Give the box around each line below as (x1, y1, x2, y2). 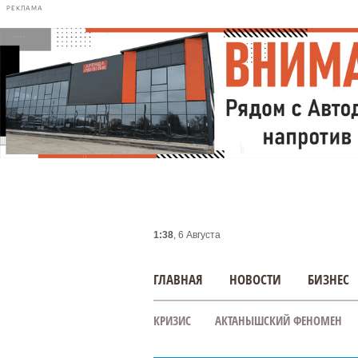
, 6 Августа (173, 229, 221, 241)
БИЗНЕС (308, 270, 349, 288)
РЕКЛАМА (6, 4, 43, 12)
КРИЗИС (153, 312, 191, 328)
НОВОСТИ (229, 270, 281, 288)
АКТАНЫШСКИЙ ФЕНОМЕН (215, 312, 342, 328)
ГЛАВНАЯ (153, 270, 203, 288)
